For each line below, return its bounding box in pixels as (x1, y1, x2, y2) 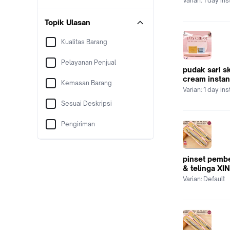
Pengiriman (61, 120, 95, 128)
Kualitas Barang (61, 38, 107, 46)
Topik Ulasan (45, 18, 90, 27)
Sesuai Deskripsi (61, 100, 112, 107)
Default (203, 175, 225, 183)
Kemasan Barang (61, 79, 112, 87)
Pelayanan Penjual (61, 59, 116, 66)
